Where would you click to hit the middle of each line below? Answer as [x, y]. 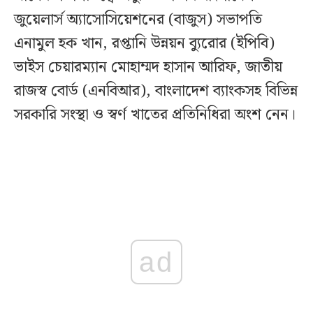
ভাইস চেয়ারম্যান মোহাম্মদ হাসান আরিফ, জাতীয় [148, 68]
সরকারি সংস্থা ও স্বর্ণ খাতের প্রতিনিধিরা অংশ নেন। [155, 115]
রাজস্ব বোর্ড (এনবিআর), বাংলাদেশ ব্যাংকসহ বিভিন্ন [156, 92]
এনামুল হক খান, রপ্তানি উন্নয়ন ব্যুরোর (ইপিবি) [144, 44]
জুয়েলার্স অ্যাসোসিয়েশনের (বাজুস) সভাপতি [138, 20]
